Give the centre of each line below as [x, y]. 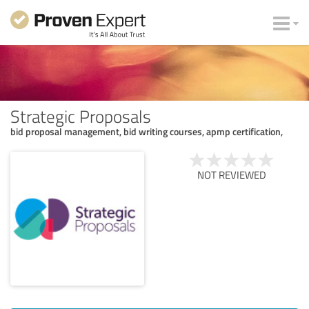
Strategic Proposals [81, 116]
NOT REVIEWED [232, 175]
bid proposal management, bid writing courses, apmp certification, [147, 131]
